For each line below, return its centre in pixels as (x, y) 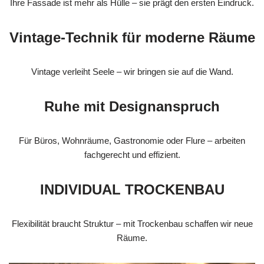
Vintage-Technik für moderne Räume (132, 38)
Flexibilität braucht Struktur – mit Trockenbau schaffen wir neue (132, 224)
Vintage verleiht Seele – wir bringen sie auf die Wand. (132, 72)
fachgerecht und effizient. (132, 155)
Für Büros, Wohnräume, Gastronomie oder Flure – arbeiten (132, 141)
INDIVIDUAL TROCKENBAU (132, 190)
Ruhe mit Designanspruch (132, 107)
